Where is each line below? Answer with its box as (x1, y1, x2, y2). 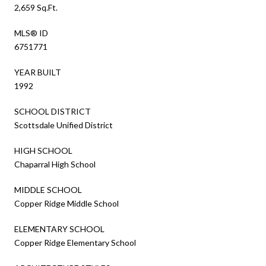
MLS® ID (14, 27, 48, 38)
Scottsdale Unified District (14, 119, 113, 130)
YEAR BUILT (14, 66, 61, 77)
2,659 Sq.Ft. (14, 2, 58, 12)
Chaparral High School (14, 159, 96, 169)
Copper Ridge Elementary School (14, 237, 136, 248)
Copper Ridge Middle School (14, 198, 119, 208)
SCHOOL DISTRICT (14, 106, 91, 116)
